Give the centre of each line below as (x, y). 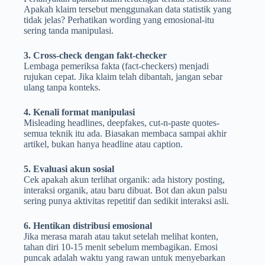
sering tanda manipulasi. (69, 31)
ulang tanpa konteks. (62, 88)
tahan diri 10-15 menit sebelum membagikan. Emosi (121, 247)
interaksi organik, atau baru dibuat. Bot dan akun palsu (125, 190)
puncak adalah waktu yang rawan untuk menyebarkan (125, 258)
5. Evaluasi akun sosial (69, 169)
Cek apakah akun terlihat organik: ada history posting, (124, 180)
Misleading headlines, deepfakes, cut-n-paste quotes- (122, 123)
